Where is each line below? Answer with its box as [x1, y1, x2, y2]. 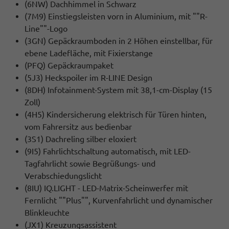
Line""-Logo [25, 24, 67, 33]
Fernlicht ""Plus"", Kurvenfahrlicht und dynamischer [25, 195, 213, 205]
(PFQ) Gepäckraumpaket [25, 60, 113, 70]
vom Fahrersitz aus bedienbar [25, 122, 132, 131]
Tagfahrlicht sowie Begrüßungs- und [25, 158, 155, 168]
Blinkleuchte [25, 208, 70, 217]
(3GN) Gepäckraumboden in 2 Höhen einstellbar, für [25, 36, 213, 45]
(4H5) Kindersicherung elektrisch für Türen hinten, [25, 109, 207, 119]
